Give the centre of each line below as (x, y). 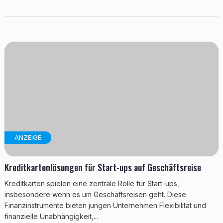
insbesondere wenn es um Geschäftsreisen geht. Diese (95, 194)
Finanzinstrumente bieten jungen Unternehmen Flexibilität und (105, 205)
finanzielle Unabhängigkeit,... (51, 216)
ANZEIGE (28, 137)
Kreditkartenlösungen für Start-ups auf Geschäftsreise (103, 167)
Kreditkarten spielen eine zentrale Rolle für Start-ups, (92, 183)
